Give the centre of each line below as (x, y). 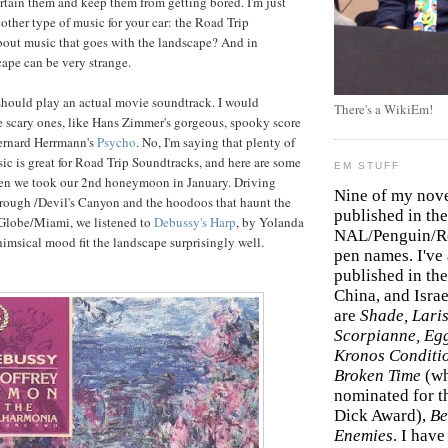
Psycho (116, 141)
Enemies (363, 436)
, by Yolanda (270, 221)
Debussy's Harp (195, 221)
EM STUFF (367, 166)
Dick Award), (382, 416)
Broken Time (379, 376)
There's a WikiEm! (383, 109)
